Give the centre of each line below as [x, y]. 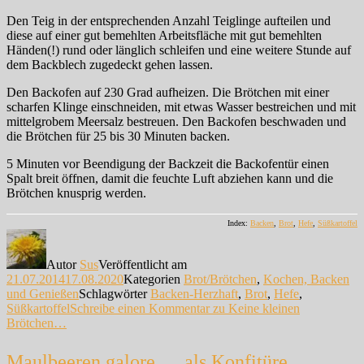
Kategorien [154, 279]
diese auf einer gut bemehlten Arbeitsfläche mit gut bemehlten [164, 35]
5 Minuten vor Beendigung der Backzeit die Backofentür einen [168, 163]
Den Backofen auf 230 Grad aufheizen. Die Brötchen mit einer [168, 92]
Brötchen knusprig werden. [76, 193]
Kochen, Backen [306, 279]
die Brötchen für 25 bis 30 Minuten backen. [118, 136]
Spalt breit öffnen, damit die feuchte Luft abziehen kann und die [170, 178]
